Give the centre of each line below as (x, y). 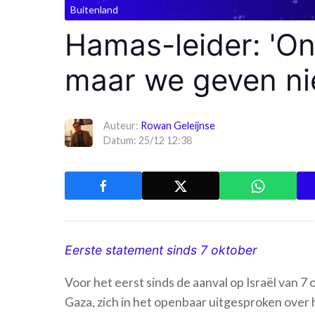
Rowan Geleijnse (178, 126)
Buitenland (94, 9)
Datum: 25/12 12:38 (148, 140)
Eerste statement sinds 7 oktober (161, 250)
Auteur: (122, 126)
